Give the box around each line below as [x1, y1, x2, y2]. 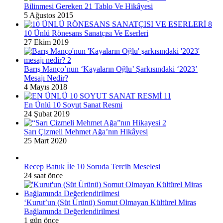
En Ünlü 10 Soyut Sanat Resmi [24, 100, 122, 109]
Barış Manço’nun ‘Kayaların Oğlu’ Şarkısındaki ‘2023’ [24, 64, 198, 73]
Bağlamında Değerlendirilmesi [24, 207, 119, 216]
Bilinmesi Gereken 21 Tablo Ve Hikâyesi [24, 1, 153, 10]
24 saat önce [24, 171, 63, 180]
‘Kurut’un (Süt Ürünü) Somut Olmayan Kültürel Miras [24, 198, 196, 207]
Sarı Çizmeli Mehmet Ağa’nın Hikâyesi [24, 127, 148, 136]
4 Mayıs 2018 [24, 82, 67, 91]
